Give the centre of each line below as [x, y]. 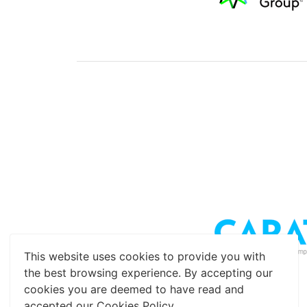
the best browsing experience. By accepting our [148, 273]
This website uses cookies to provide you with [145, 256]
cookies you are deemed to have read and [134, 289]
